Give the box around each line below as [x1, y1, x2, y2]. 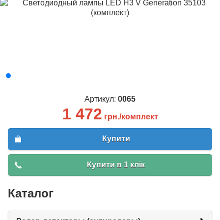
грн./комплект [104, 112, 158, 121]
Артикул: [84, 95, 118, 104]
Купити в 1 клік [87, 160, 145, 169]
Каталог [8, 186, 54, 200]
